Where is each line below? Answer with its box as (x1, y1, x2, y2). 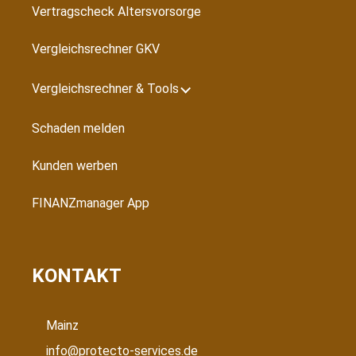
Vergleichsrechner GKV (32, 41, 160, 56)
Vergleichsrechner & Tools (32, 80, 179, 96)
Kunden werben (32, 157, 118, 173)
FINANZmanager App (32, 195, 149, 211)
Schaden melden (32, 120, 125, 136)
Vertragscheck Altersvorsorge (32, 3, 201, 19)
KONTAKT (32, 264, 122, 287)
